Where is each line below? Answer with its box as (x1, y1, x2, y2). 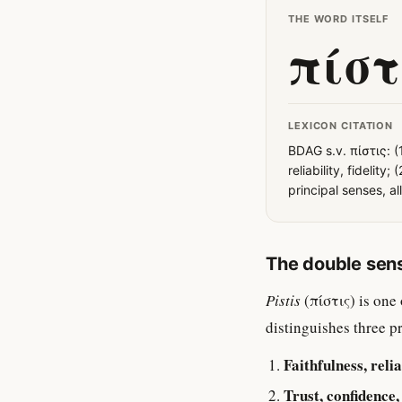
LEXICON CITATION (288, 119, 394, 132)
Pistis (266, 290, 301, 310)
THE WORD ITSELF (288, 13, 389, 25)
